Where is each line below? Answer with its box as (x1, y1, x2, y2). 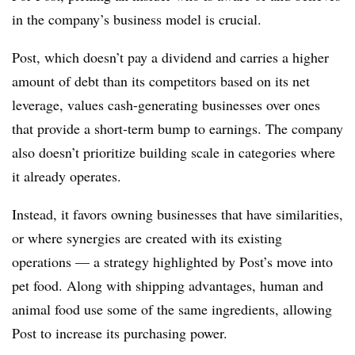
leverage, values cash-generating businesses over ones (12, 94, 320, 114)
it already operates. (12, 166, 126, 185)
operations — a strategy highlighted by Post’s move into (12, 251, 333, 271)
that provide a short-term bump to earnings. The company (12, 118, 343, 138)
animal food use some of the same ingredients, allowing (12, 299, 332, 319)
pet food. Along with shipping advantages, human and (12, 275, 323, 295)
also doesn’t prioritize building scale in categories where (12, 142, 335, 162)
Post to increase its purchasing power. (12, 323, 232, 342)
